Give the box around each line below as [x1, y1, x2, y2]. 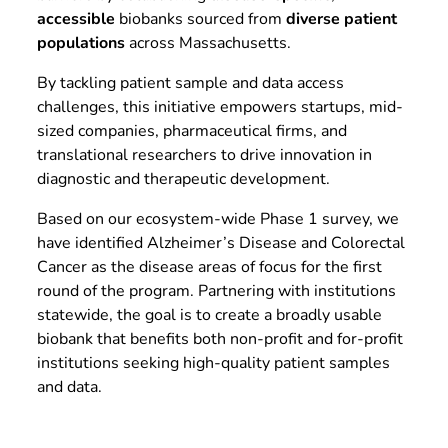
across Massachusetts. [124, 31, 291, 54]
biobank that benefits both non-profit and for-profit [36, 327, 403, 350]
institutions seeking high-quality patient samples [36, 351, 390, 374]
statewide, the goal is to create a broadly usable [36, 303, 382, 326]
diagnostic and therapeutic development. [36, 167, 330, 190]
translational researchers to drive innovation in [36, 143, 372, 166]
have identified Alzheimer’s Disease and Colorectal [36, 231, 405, 254]
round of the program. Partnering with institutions [36, 279, 396, 302]
